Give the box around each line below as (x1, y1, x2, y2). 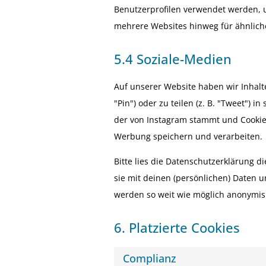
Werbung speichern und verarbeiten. (114, 130, 262, 142)
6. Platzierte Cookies (114, 218, 240, 237)
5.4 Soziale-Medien (114, 49, 232, 68)
